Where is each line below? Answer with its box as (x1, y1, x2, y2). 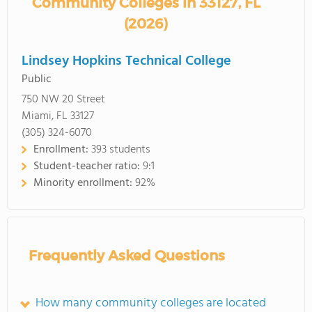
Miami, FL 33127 (22, 107, 94, 125)
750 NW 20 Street (22, 91, 105, 109)
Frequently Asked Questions (29, 247, 225, 264)
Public (22, 70, 52, 88)
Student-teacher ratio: (33, 157, 143, 175)
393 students (91, 141, 150, 159)
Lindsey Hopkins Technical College (22, 50, 231, 72)
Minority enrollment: (33, 174, 135, 192)
